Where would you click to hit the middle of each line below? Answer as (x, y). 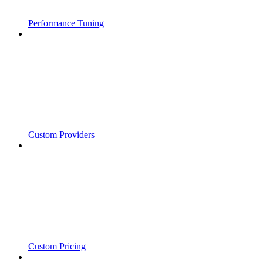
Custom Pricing (57, 247)
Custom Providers (61, 135)
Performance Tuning (66, 23)
